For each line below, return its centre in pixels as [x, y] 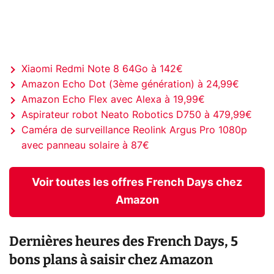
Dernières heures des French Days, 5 [124, 242]
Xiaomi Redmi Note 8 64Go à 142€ [102, 69]
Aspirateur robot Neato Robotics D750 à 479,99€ [137, 115]
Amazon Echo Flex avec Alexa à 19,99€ [113, 99]
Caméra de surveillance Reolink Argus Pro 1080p [134, 130]
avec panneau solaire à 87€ [85, 145]
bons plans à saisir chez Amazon [111, 260]
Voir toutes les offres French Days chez [137, 183]
